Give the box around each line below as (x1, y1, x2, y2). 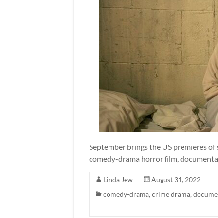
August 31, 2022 (151, 175, 200, 183)
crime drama (152, 190, 190, 198)
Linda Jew (103, 175, 133, 183)
